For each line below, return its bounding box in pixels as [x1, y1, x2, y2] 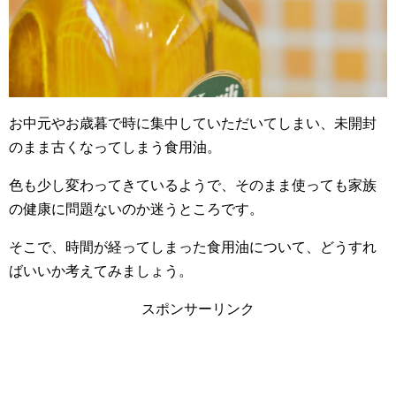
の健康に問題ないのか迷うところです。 [9, 201, 263, 217]
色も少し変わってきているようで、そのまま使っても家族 [9, 177, 377, 193]
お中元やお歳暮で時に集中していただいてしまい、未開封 [9, 115, 377, 131]
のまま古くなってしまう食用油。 [9, 139, 221, 155]
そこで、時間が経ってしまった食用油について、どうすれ [9, 239, 377, 255]
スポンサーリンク [141, 301, 255, 316]
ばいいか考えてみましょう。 [9, 263, 193, 278]
